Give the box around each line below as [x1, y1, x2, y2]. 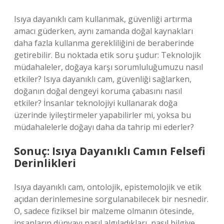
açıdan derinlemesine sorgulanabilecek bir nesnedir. [14, 193, 208, 204]
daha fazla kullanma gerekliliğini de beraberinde [14, 37, 194, 48]
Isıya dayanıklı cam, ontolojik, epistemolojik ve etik [14, 181, 201, 192]
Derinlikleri [14, 156, 76, 170]
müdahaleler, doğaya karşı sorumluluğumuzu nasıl [14, 61, 203, 72]
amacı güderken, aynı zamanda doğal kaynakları [14, 25, 193, 36]
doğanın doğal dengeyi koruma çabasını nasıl [14, 85, 182, 96]
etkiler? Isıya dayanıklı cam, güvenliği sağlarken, [14, 73, 191, 84]
